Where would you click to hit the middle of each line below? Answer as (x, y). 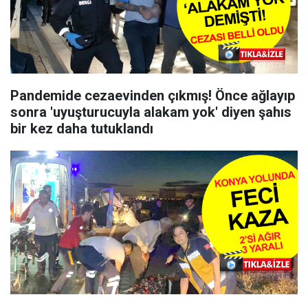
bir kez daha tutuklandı (82, 129)
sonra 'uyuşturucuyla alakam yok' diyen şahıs (151, 112)
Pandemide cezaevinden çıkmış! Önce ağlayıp (153, 96)
